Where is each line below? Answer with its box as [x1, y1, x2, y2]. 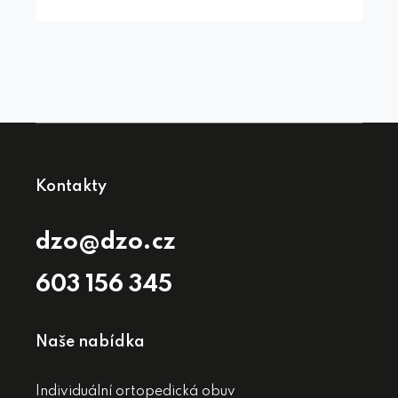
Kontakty [36, 178, 107, 195]
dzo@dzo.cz [36, 229, 176, 254]
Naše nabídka [36, 333, 145, 350]
